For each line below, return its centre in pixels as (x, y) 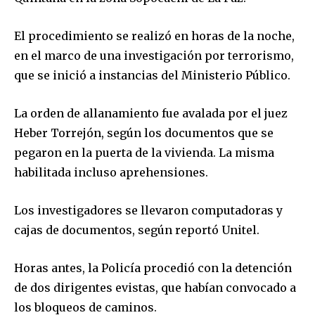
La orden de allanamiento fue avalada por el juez (151, 114)
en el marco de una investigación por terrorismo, (154, 56)
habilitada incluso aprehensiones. (111, 173)
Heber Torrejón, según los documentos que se (144, 133)
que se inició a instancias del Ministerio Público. (152, 76)
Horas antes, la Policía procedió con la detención (153, 268)
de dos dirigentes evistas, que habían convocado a (155, 288)
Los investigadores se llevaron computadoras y (148, 211)
